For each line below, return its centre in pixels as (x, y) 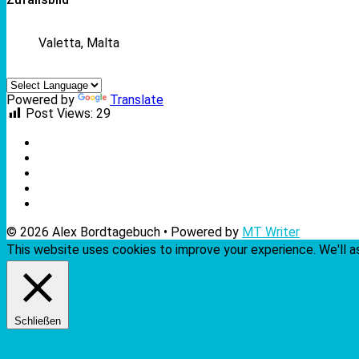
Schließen (38, 321)
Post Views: (59, 114)
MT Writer (271, 232)
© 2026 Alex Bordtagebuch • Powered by (124, 232)
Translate (137, 99)
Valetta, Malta (79, 42)
